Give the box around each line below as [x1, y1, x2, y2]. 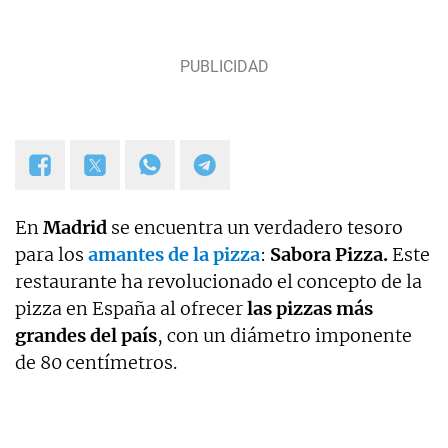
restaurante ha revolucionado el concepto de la [15, 270, 422, 294]
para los [15, 243, 88, 267]
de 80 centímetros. [15, 351, 177, 375]
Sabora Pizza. [270, 243, 388, 267]
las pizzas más [243, 297, 373, 321]
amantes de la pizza [88, 243, 260, 267]
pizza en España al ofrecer [15, 297, 243, 321]
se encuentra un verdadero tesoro [107, 216, 403, 240]
